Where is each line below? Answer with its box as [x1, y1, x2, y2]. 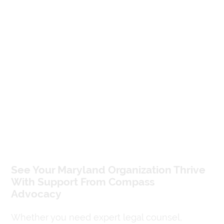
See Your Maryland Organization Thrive [10, 163, 205, 176]
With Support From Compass [10, 175, 154, 188]
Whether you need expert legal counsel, [10, 211, 182, 222]
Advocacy [10, 187, 61, 200]
